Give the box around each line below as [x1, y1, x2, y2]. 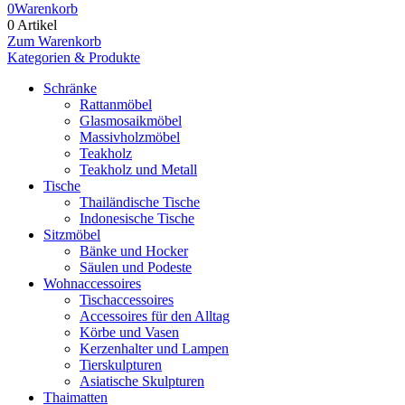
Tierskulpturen [80, 357, 162, 372]
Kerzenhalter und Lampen [80, 341, 229, 356]
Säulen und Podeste [80, 259, 192, 275]
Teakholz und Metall [80, 162, 197, 177]
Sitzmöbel [43, 227, 100, 242]
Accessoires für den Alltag [80, 308, 230, 324]
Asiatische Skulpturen [80, 373, 204, 389]
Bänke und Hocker [80, 243, 188, 259]
